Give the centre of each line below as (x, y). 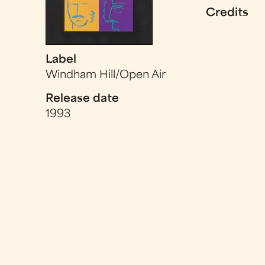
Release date (83, 99)
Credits (227, 13)
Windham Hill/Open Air (106, 75)
